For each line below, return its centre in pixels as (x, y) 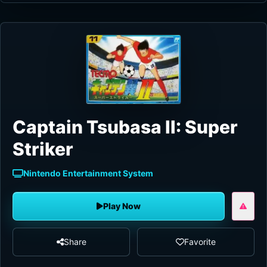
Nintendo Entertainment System (88, 173)
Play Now (122, 206)
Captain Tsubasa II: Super (125, 127)
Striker (43, 149)
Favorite (200, 242)
